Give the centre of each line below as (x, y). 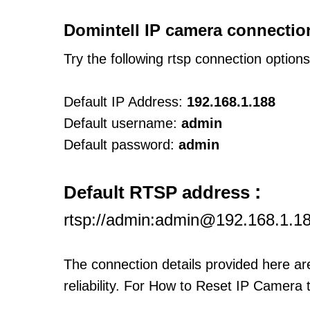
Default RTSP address (159, 192)
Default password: (119, 145)
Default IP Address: (123, 102)
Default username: (120, 123)
